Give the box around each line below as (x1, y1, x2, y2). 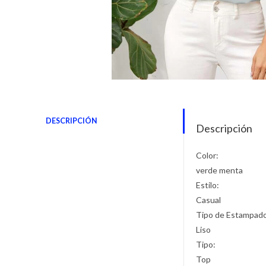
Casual (196, 195, 221, 205)
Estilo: (196, 180, 220, 191)
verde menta (196, 165, 243, 176)
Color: (196, 150, 219, 161)
